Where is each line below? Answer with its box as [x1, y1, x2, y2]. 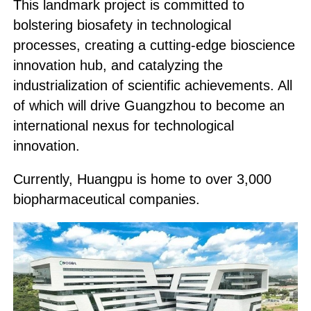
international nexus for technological [12, 117, 234, 133]
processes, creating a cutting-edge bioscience [12, 37, 295, 53]
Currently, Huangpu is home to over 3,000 [12, 171, 271, 187]
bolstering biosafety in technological [12, 17, 231, 33]
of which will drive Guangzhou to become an [12, 97, 285, 113]
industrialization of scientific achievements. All [12, 77, 292, 93]
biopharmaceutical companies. [12, 191, 200, 207]
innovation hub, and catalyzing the [12, 57, 223, 73]
